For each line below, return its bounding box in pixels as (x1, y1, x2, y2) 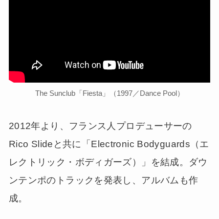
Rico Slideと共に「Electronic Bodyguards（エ (8, 138, 209, 149)
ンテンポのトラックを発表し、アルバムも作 (8, 175, 198, 185)
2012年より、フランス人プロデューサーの (8, 120, 192, 131)
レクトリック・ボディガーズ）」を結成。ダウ (8, 156, 208, 167)
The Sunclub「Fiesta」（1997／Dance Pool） (35, 89, 184, 98)
